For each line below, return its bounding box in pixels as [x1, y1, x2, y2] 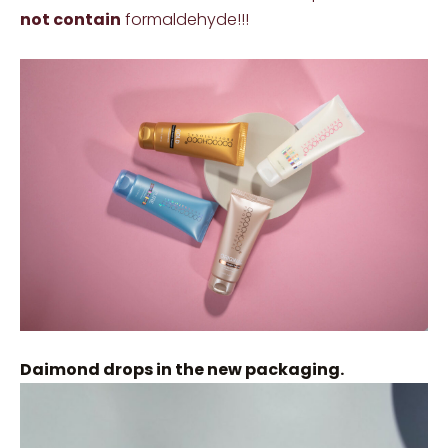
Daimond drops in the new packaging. [20, 358, 344, 382]
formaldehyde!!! [121, 8, 249, 32]
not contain [20, 8, 121, 32]
